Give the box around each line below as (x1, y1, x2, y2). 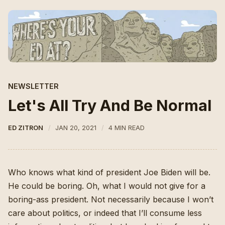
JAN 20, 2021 (55, 124, 97, 132)
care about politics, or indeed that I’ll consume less (8, 208, 202, 218)
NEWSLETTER (8, 82, 59, 90)
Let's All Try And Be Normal (8, 96, 211, 115)
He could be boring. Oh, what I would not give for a (8, 181, 205, 191)
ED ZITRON (8, 124, 43, 132)
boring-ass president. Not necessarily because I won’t (8, 194, 213, 205)
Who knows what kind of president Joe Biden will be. (8, 167, 210, 178)
